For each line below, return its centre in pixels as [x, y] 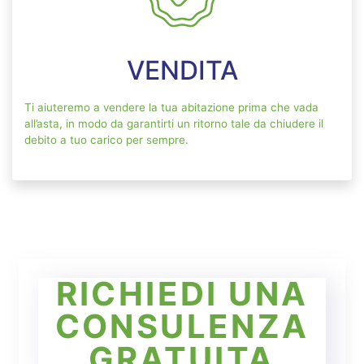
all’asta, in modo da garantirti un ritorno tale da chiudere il [174, 124]
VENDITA [182, 71]
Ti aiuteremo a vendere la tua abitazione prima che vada [171, 108]
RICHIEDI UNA [182, 294]
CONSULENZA [182, 327]
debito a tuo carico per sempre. [106, 140]
